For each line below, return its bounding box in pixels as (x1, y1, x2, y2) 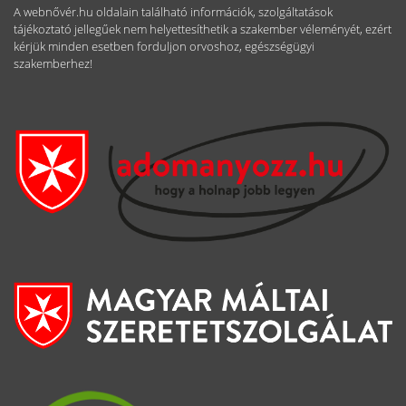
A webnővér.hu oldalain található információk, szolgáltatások (14, 3, 333, 20)
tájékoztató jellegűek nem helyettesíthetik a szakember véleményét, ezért (14, 20, 391, 37)
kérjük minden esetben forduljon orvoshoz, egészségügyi (14, 37, 314, 54)
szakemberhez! (14, 54, 92, 72)
